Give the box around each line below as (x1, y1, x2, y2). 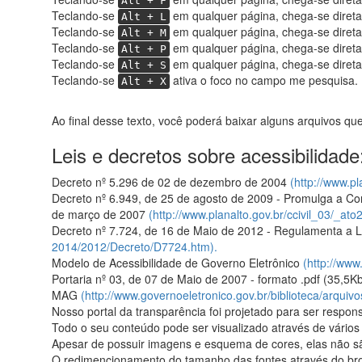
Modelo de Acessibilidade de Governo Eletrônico (51, 255, 303, 271)
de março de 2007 (51, 206, 149, 223)
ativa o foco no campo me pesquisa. (169, 72, 358, 89)
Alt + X (120, 75, 166, 88)
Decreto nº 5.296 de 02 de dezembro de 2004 (51, 174, 290, 191)
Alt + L (120, 11, 166, 23)
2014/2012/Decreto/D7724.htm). (51, 238, 217, 255)
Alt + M (120, 27, 166, 40)
